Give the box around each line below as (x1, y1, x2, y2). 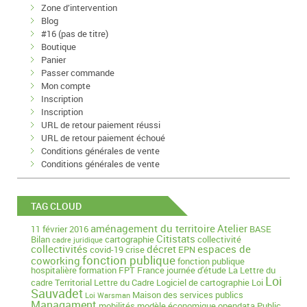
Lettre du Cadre (94, 275, 154, 288)
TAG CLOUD (31, 199, 82, 212)
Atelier (217, 221, 247, 235)
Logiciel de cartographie (156, 275, 249, 288)
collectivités (31, 241, 88, 256)
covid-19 (90, 243, 123, 256)
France (137, 263, 164, 276)
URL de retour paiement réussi (41, 118, 160, 131)
